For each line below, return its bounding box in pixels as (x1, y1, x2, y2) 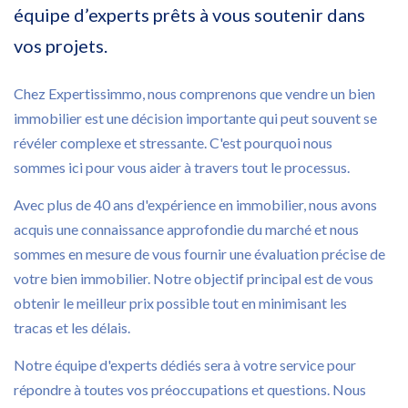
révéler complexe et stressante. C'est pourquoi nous (14, 134, 332, 151)
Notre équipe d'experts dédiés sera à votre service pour (14, 356, 356, 373)
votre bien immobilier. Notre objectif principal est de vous (14, 270, 373, 287)
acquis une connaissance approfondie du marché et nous (14, 220, 359, 238)
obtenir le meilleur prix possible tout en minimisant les (14, 294, 347, 311)
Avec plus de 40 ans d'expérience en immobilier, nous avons (14, 196, 377, 213)
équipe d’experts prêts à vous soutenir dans (14, 4, 365, 25)
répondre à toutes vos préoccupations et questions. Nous (14, 381, 366, 398)
